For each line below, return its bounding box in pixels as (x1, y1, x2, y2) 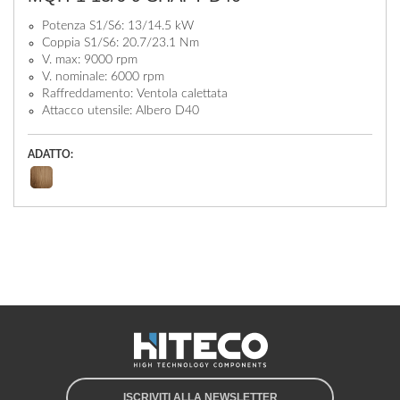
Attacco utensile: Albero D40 (42, 104, 199, 117)
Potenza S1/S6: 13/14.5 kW (42, 20, 194, 32)
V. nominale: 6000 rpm (42, 71, 164, 83)
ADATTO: (28, 149, 73, 160)
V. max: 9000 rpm (42, 54, 137, 66)
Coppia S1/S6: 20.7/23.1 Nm (42, 37, 199, 49)
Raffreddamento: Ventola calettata (42, 87, 228, 100)
